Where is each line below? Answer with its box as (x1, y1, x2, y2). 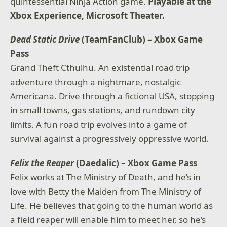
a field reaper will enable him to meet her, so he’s (10, 213, 206, 225)
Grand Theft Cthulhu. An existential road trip (10, 62, 190, 74)
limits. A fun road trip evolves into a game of (10, 119, 187, 131)
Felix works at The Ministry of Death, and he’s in (10, 171, 201, 183)
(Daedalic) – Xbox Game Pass (74, 157, 198, 169)
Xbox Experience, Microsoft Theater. (10, 9, 165, 21)
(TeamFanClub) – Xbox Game (80, 33, 203, 46)
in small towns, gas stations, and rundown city (10, 104, 196, 117)
